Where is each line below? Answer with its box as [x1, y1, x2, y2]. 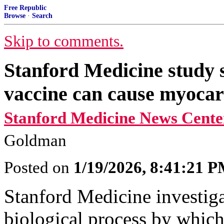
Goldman [4, 131, 66, 149]
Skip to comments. [4, 32, 123, 50]
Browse [4, 12, 25, 19]
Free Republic [4, 4, 46, 11]
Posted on [4, 158, 73, 176]
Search [32, 12, 52, 19]
